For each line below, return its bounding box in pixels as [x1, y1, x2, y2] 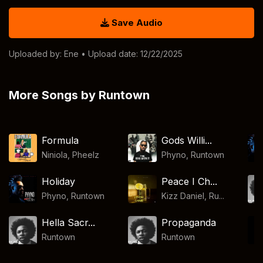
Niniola [42, 150, 68, 160]
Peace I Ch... [161, 176, 217, 187]
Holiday [42, 176, 76, 187]
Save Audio [109, 17, 163, 28]
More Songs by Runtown [9, 88, 150, 102]
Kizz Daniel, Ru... [161, 191, 224, 201]
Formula [42, 134, 79, 146]
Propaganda [161, 217, 216, 228]
